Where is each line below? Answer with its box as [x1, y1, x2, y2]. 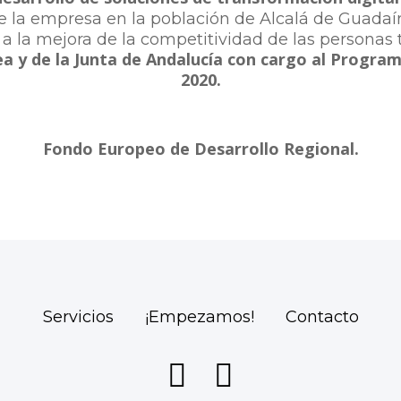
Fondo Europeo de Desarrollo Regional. [42, 138, 359, 159]
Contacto [285, 307, 359, 327]
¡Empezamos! [144, 307, 254, 327]
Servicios [42, 307, 114, 327]
